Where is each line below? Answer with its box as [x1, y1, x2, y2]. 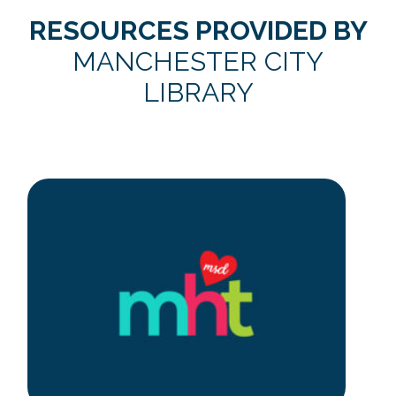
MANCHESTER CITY [72, 45, 324, 77]
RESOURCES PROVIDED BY [28, 14, 368, 46]
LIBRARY [142, 76, 254, 108]
